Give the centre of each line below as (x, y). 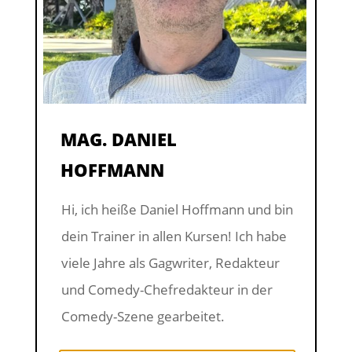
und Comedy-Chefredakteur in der (167, 289)
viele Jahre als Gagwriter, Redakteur (170, 262)
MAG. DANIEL (118, 139)
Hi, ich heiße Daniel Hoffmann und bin (177, 209)
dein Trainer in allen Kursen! (146, 236)
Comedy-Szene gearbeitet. (144, 316)
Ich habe (259, 236)
